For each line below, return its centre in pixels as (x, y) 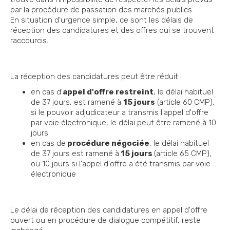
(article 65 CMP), (183, 153)
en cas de (48, 143)
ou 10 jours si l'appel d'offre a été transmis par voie (121, 164)
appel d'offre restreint (108, 92)
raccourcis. (29, 40)
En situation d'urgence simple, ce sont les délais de (102, 20)
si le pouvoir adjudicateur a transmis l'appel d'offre (120, 112)
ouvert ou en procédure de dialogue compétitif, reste (106, 220)
